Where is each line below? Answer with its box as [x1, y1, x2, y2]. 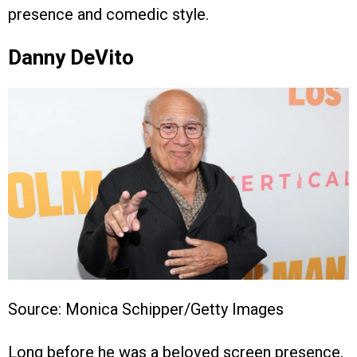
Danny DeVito [8, 45, 134, 69]
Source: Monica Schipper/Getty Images [8, 299, 284, 319]
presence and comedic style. [8, 4, 209, 24]
